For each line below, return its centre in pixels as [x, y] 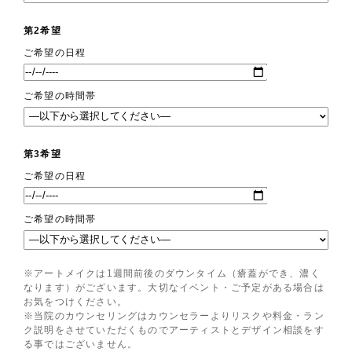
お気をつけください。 [75, 302]
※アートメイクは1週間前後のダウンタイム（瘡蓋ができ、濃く [172, 274]
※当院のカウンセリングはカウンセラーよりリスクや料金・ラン [174, 316]
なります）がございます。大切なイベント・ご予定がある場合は [174, 288]
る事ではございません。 [81, 345]
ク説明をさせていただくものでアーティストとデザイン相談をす [174, 330]
